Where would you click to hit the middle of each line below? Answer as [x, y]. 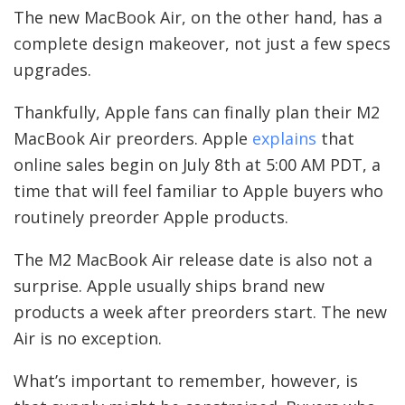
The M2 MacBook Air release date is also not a [193, 259]
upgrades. [52, 69]
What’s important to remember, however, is [186, 380]
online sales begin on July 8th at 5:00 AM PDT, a [197, 164]
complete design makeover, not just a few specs [202, 43]
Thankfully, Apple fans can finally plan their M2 [197, 112]
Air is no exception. [88, 338]
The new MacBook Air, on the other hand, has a [198, 17]
